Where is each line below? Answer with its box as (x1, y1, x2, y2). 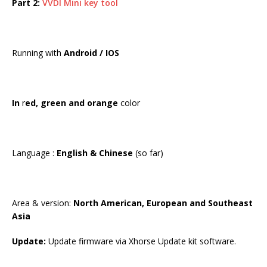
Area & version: (12, 197, 73, 209)
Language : (12, 147, 57, 159)
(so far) (133, 147, 163, 159)
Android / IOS (64, 47, 119, 59)
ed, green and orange (25, 97, 118, 109)
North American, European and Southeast (73, 197, 253, 209)
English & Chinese (57, 147, 133, 159)
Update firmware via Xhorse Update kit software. (48, 235, 236, 247)
